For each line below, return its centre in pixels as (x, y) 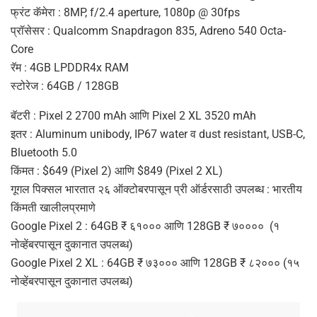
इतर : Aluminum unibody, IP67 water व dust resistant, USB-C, (158, 134)
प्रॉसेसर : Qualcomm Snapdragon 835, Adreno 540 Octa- (148, 31)
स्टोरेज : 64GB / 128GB (65, 86)
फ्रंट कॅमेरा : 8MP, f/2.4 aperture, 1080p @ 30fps (125, 13)
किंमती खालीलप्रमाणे (53, 208)
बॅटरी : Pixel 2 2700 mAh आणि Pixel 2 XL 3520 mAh (135, 116)
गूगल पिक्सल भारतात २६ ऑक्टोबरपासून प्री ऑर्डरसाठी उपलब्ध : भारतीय (156, 190)
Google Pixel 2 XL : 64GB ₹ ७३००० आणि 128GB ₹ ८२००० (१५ (155, 263)
